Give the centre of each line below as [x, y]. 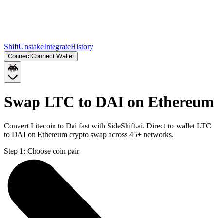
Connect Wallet [53, 56]
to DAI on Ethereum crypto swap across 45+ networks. [89, 134]
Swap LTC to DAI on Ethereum [109, 102]
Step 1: [15, 151]
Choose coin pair [53, 151]
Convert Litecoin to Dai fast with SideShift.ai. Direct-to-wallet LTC [108, 126]
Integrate [57, 46]
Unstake [31, 46]
